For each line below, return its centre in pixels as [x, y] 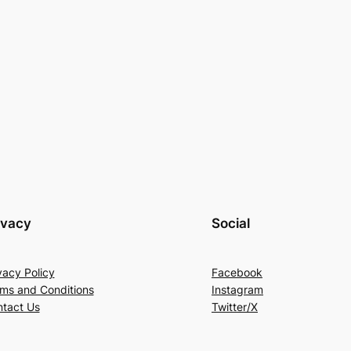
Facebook [237, 273]
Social [231, 224]
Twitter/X [235, 307]
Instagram [237, 290]
